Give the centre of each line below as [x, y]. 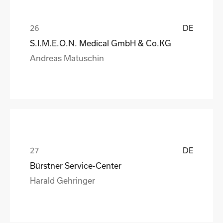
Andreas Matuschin [67, 58]
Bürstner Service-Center [76, 165]
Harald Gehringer [62, 180]
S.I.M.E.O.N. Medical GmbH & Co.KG [101, 43]
